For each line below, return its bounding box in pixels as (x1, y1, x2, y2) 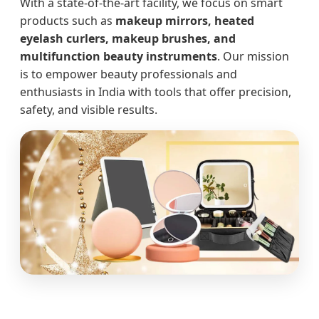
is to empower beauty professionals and (20, 66, 237, 82)
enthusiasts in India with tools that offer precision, (20, 83, 291, 100)
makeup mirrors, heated (115, 12, 254, 28)
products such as (20, 12, 115, 28)
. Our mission (217, 48, 289, 64)
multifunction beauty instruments (20, 48, 217, 64)
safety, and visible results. (20, 101, 157, 117)
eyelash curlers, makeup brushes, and (20, 30, 236, 46)
